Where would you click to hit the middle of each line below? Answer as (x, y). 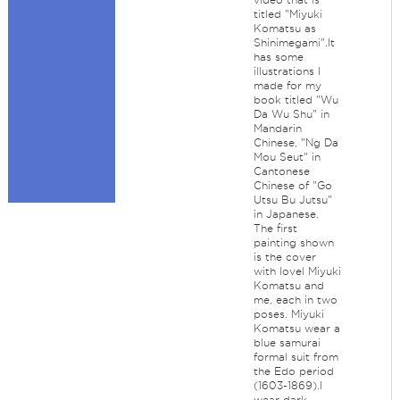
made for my (287, 85)
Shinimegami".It (294, 42)
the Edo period (293, 371)
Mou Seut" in (287, 157)
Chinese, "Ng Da (296, 142)
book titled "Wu (296, 100)
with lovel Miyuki (297, 271)
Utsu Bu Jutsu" (292, 200)
